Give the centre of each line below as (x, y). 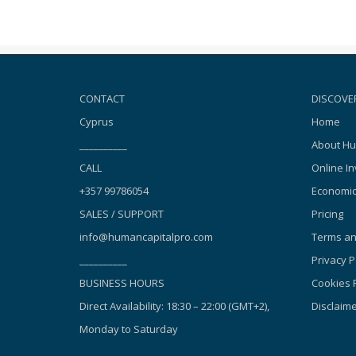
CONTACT (102, 98)
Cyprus (96, 121)
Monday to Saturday (128, 329)
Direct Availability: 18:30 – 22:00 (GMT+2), (174, 306)
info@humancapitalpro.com (146, 236)
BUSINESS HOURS (122, 282)
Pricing (327, 213)
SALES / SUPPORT (121, 213)
